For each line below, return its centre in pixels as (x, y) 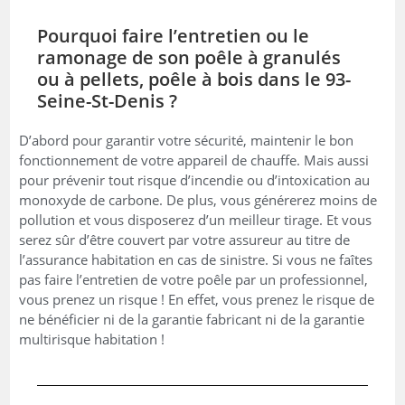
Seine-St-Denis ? (108, 100)
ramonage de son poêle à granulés (189, 57)
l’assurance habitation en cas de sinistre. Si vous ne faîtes (196, 259)
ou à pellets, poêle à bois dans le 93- (194, 79)
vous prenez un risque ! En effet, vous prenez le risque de (197, 299)
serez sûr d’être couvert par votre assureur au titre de (185, 239)
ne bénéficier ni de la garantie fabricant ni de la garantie (192, 319)
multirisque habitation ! (92, 339)
